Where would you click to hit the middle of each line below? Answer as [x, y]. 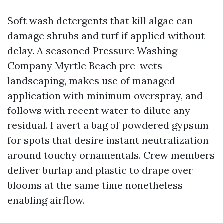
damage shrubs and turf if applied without [106, 36]
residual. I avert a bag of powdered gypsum [108, 125]
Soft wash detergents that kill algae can [100, 21]
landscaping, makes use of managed [91, 80]
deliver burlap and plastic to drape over [100, 170]
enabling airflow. [46, 200]
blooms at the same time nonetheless [95, 185]
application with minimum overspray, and [105, 95]
